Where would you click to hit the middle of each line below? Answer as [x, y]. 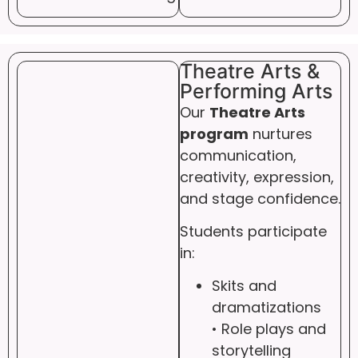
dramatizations [267, 308]
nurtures [280, 133]
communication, [238, 155]
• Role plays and [269, 329]
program [214, 133]
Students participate [253, 231]
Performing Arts [256, 91]
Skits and [244, 286]
